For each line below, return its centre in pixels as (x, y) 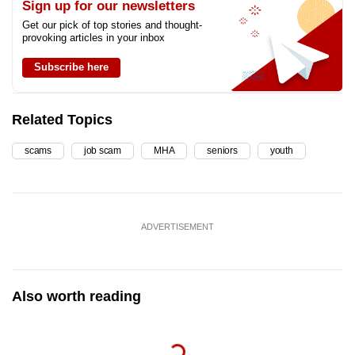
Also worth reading (76, 296)
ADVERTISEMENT (177, 226)
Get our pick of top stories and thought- (112, 25)
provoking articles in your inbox (94, 37)
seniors (222, 150)
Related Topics (62, 119)
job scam (103, 150)
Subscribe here (71, 67)
